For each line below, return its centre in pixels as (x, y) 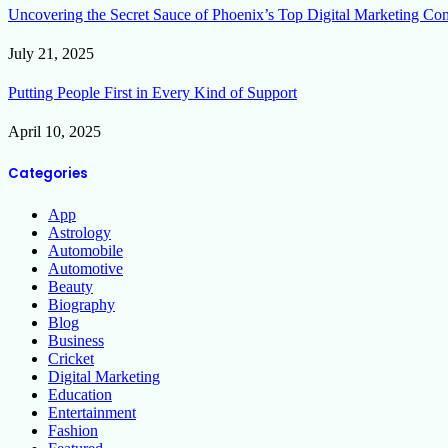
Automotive (85, 268)
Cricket (71, 358)
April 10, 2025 (54, 132)
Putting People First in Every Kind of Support (152, 93)
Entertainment (92, 412)
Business (76, 340)
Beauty (70, 286)
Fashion (73, 430)
